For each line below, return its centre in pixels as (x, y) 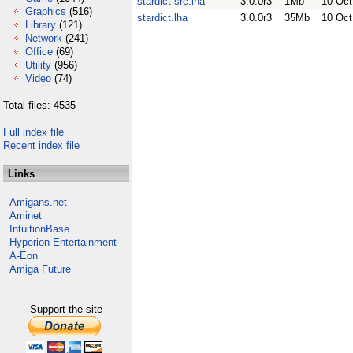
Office (39, 52)
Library (41, 25)
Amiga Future (40, 269)
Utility (38, 65)
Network (44, 38)
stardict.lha (162, 18)
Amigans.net (38, 202)
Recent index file (41, 145)
